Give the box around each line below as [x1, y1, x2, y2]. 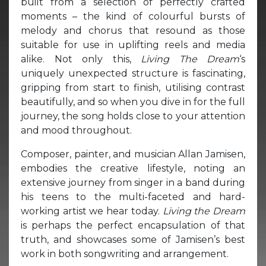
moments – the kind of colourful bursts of [21, 10, 245, 22]
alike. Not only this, [21, 53, 141, 65]
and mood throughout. [21, 124, 132, 136]
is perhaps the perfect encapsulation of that [21, 219, 245, 231]
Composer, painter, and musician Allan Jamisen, [21, 148, 245, 160]
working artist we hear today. [21, 205, 163, 217]
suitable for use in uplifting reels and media [21, 39, 245, 50]
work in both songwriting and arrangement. [21, 248, 229, 259]
